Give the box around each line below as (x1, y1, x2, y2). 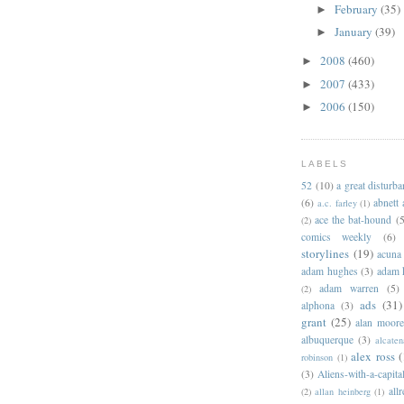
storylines (301, 245, 349, 262)
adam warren (319, 281, 379, 296)
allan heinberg (315, 385, 371, 399)
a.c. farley (317, 197, 357, 210)
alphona (301, 298, 335, 313)
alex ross (351, 348, 395, 365)
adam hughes (301, 264, 358, 279)
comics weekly (301, 230, 372, 244)
